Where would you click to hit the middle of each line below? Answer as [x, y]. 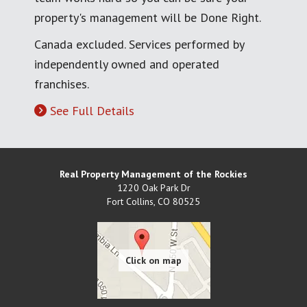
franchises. [62, 84]
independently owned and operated [127, 64]
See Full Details [92, 110]
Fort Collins [130, 201]
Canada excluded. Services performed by [139, 44]
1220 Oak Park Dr [153, 187]
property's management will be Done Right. [148, 17]
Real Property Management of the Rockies [153, 174]
